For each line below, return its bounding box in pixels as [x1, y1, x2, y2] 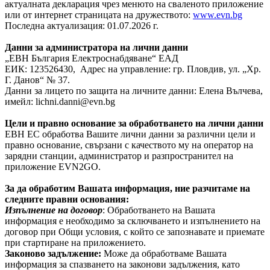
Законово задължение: [5, 248, 101, 259]
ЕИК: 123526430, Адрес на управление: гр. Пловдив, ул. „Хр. [5, 64, 261, 74]
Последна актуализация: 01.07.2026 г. [5, 20, 159, 31]
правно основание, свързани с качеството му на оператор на [5, 140, 253, 150]
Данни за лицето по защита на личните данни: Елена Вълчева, [5, 86, 263, 96]
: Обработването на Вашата [102, 205, 215, 215]
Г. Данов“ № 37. [5, 75, 70, 85]
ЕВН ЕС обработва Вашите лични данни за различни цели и [5, 129, 256, 139]
